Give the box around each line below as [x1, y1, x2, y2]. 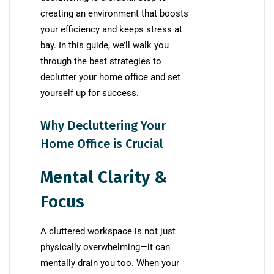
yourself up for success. [40, 87, 139, 99]
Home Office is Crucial [40, 136, 163, 152]
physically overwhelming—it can [40, 242, 170, 253]
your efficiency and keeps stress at [40, 24, 182, 35]
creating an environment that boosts [40, 8, 188, 20]
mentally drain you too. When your [40, 257, 179, 269]
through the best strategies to [40, 56, 161, 67]
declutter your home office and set [40, 72, 180, 83]
